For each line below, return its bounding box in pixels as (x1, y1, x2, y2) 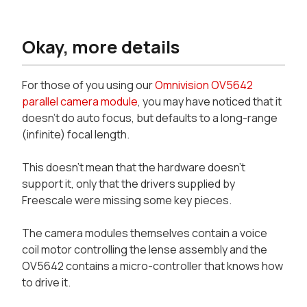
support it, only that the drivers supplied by (22, 175, 235, 191)
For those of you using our (22, 77, 155, 93)
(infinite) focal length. (22, 126, 130, 142)
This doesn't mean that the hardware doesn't (22, 159, 245, 175)
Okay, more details (22, 34, 180, 59)
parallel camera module (22, 93, 138, 109)
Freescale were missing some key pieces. (22, 192, 232, 208)
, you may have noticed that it (138, 93, 282, 109)
